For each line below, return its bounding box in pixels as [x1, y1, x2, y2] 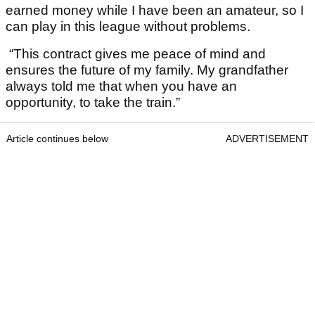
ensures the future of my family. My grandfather [6, 63, 288, 78]
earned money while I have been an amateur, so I [6, 3, 304, 18]
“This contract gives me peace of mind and [6, 46, 266, 62]
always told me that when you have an [6, 79, 237, 94]
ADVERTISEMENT [226, 133, 309, 145]
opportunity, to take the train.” [6, 95, 180, 110]
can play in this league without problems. [6, 19, 250, 34]
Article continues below [6, 133, 108, 145]
